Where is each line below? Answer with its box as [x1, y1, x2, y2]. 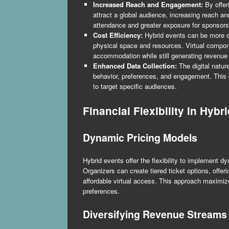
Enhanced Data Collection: [93, 61, 177, 71]
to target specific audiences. [93, 81, 177, 91]
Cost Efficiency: [93, 30, 143, 40]
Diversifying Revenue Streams [83, 207, 227, 221]
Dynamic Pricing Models [83, 130, 197, 145]
